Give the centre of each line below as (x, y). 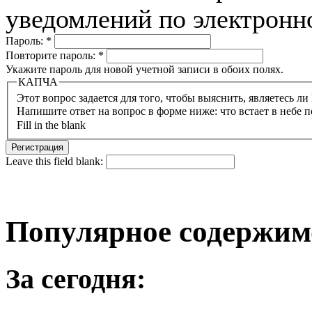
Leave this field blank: (56, 162)
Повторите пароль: (52, 55)
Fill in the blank (51, 125)
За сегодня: (76, 279)
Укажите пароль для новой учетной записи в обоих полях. (145, 69)
